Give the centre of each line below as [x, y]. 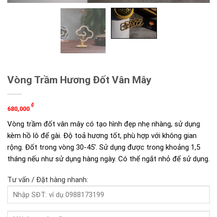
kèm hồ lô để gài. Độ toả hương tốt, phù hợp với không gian [102, 135]
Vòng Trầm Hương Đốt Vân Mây [79, 79]
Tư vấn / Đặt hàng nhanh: [48, 180]
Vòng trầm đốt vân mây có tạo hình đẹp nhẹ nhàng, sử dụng [104, 124]
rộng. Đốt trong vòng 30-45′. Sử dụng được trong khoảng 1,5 [104, 147]
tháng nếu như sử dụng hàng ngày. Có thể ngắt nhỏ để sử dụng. [108, 159]
